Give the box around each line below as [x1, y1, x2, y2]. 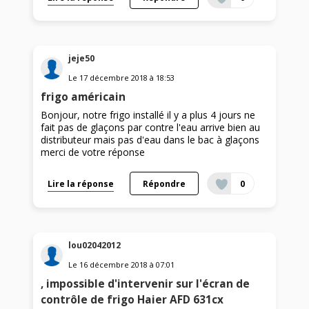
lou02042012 [68, 239, 121, 251]
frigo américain [41, 90, 126, 105]
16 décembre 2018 [79, 259, 148, 270]
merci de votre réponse [41, 146, 146, 159]
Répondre [142, 178, 186, 190]
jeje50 [68, 52, 95, 65]
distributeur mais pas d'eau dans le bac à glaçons [41, 133, 260, 147]
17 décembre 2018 [79, 72, 148, 83]
